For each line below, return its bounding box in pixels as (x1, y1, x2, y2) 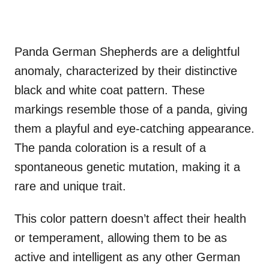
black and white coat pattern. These (14, 83, 205, 97)
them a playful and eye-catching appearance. (14, 121, 255, 135)
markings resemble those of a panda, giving (14, 102, 247, 116)
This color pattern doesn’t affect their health (14, 211, 246, 225)
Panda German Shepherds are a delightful (14, 44, 240, 58)
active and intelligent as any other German (14, 250, 240, 264)
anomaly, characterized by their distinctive (14, 64, 237, 77)
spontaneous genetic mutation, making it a (14, 160, 240, 174)
